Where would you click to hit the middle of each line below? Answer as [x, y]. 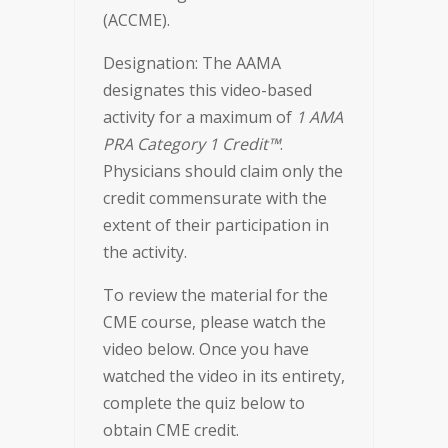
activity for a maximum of [199, 117]
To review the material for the [215, 295]
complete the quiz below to [204, 403]
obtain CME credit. [171, 430]
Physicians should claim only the [223, 171]
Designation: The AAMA [192, 63]
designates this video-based [207, 90]
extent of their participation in [216, 225]
